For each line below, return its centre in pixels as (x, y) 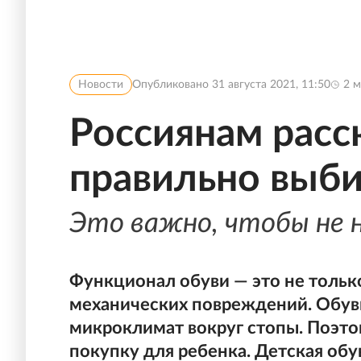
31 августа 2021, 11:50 (271, 85)
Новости (101, 85)
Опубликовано (172, 85)
